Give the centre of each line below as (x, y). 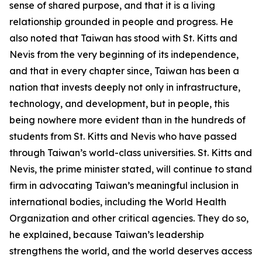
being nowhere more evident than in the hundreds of (127, 120)
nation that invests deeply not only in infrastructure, (125, 87)
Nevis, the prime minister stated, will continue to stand (131, 169)
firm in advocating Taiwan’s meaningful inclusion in (124, 185)
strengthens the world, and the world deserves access (131, 251)
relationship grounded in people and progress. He (121, 22)
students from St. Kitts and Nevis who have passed (123, 136)
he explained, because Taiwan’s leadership (107, 235)
